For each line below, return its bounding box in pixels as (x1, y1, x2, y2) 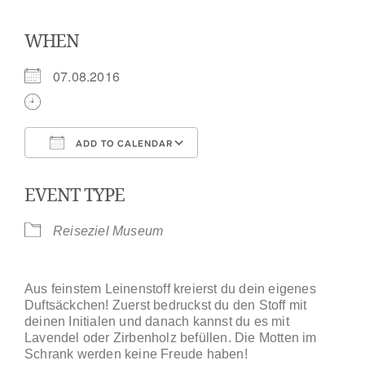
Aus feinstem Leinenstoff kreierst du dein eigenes (24, 281, 316, 296)
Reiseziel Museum (53, 223, 164, 238)
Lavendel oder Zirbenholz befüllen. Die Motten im (24, 330, 317, 345)
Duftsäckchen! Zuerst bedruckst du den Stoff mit (24, 297, 307, 312)
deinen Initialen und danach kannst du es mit (24, 314, 289, 328)
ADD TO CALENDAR (73, 137, 173, 149)
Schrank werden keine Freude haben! (24, 346, 248, 361)
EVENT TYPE (24, 181, 125, 206)
